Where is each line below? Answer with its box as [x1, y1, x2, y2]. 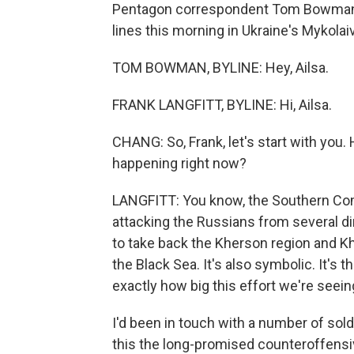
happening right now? [112, 155, 247, 171]
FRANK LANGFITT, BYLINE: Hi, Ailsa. [112, 96, 332, 113]
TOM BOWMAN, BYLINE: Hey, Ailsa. [112, 59, 329, 76]
